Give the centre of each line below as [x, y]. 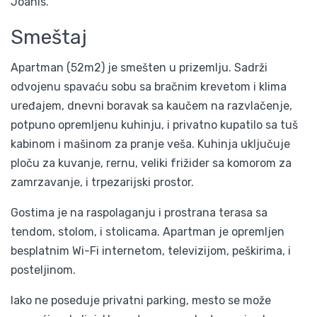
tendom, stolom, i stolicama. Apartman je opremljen [148, 231]
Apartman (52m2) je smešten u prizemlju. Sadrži [139, 67]
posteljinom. [43, 270]
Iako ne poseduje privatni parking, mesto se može [141, 300]
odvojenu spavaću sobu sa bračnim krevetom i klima [149, 86]
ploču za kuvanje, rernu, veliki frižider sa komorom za [151, 163]
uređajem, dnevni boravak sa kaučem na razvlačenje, [151, 105]
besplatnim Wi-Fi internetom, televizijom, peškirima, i [151, 250]
